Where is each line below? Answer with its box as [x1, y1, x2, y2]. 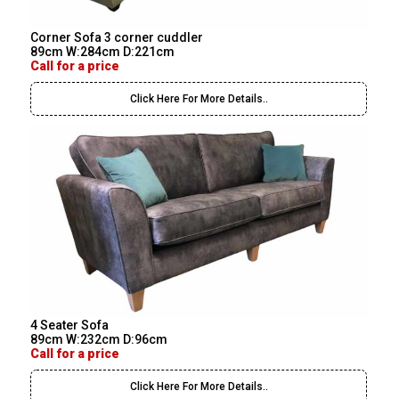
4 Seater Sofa [30, 317, 110, 332]
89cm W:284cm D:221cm [30, 45, 175, 60]
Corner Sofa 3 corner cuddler [30, 30, 204, 45]
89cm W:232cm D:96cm [30, 331, 168, 346]
